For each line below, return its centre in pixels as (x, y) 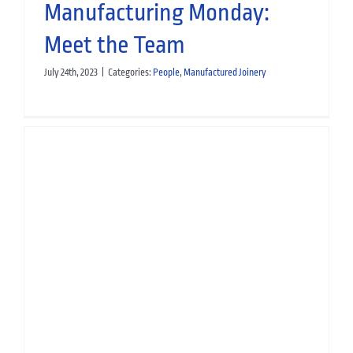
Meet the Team (114, 45)
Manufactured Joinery (225, 72)
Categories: (130, 72)
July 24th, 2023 (71, 72)
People (166, 72)
